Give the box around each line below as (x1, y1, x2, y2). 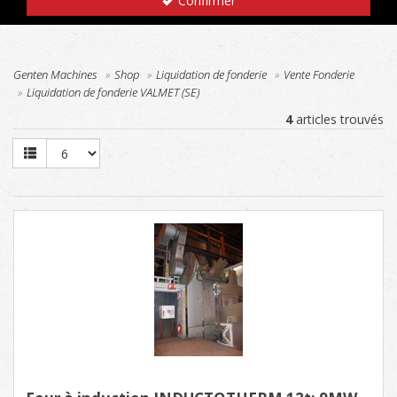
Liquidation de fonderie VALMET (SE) (27, 83, 199, 100)
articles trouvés (292, 110, 384, 128)
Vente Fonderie (284, 66, 354, 82)
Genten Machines (13, 66, 97, 82)
